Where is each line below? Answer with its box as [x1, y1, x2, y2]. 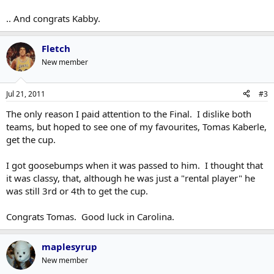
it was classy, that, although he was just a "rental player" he [6, 171, 255, 184]
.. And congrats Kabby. [6, 12, 100, 24]
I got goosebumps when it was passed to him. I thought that [6, 158, 263, 171]
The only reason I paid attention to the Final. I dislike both [6, 107, 251, 120]
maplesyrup [42, 240, 97, 253]
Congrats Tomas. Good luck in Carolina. [6, 210, 174, 223]
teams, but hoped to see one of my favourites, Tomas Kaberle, [6, 120, 267, 133]
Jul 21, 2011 [6, 88, 45, 99]
